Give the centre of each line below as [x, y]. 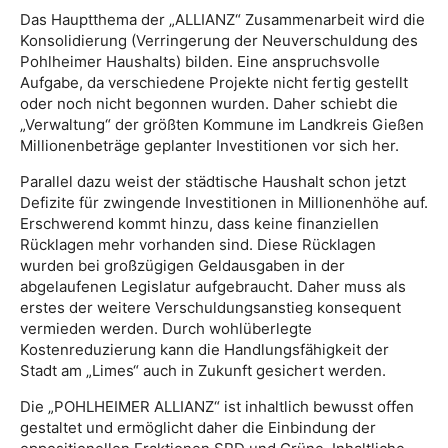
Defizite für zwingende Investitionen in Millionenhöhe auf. [224, 202]
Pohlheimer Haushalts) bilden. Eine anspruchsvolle [200, 61]
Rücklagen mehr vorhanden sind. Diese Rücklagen [198, 244]
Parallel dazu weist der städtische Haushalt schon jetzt [213, 181]
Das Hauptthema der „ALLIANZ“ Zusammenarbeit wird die [222, 19]
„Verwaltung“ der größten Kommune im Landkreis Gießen [222, 124]
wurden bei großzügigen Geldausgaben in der [182, 265]
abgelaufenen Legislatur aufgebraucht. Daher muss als [213, 286]
